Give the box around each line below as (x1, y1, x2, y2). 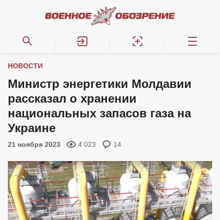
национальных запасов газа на (8, 107, 191, 120)
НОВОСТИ (8, 62, 43, 70)
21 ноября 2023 (8, 140, 60, 148)
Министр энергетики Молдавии (8, 77, 192, 90)
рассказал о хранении (8, 92, 137, 105)
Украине (8, 121, 55, 135)
